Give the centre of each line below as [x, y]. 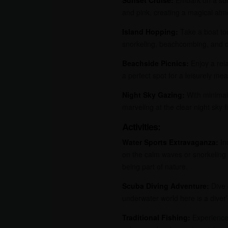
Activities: [141, 126]
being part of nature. [155, 167]
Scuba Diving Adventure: [166, 186]
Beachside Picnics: [155, 63]
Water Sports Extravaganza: [170, 142]
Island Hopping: [150, 31]
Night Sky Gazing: [153, 94]
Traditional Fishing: [156, 218]
